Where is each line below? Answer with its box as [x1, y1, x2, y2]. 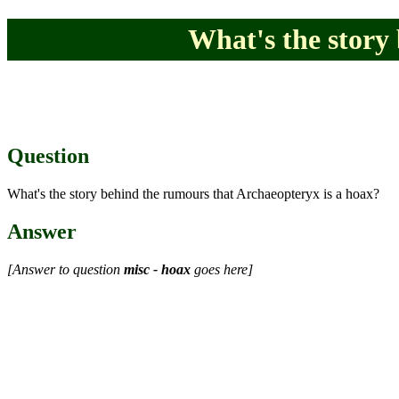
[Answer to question [7, 261, 124, 277]
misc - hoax [124, 261, 191, 277]
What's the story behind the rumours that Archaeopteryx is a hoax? [7, 185, 379, 201]
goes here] [191, 261, 253, 277]
